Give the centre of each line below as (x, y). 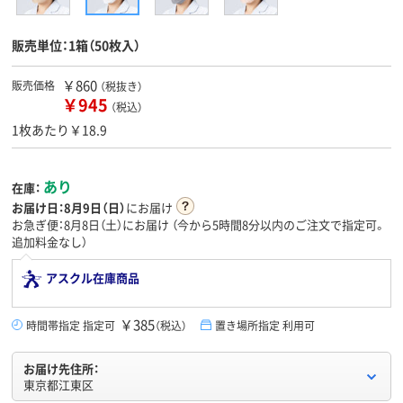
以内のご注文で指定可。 (323, 225)
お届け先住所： (61, 369)
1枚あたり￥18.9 (59, 130)
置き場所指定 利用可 (265, 326)
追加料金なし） (49, 242)
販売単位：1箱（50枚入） (76, 45)
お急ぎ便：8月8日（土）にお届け (92, 225)
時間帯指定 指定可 (71, 326)
